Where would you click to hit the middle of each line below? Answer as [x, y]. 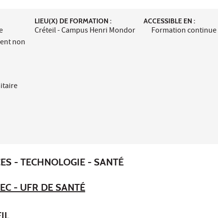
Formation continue [184, 31]
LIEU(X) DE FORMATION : [73, 21]
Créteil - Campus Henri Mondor [85, 31]
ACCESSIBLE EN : [170, 21]
